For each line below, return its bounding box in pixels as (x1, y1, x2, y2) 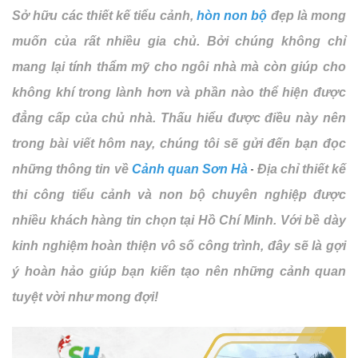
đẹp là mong (267, 9, 346, 22)
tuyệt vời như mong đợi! (12, 290, 158, 304)
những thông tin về (12, 162, 132, 176)
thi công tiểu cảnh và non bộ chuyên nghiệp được (12, 188, 346, 201)
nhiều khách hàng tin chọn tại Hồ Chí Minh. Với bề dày (12, 213, 346, 227)
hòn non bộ (196, 9, 268, 22)
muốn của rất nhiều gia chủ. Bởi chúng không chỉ (12, 34, 346, 48)
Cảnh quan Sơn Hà (131, 162, 249, 176)
